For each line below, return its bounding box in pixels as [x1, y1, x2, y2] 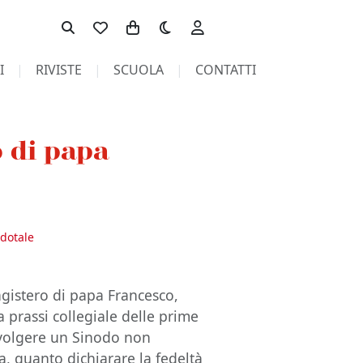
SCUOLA [113, 61, 164, 79]
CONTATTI [194, 61, 256, 79]
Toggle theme [148, 11, 233, 28]
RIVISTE [35, 61, 82, 79]
